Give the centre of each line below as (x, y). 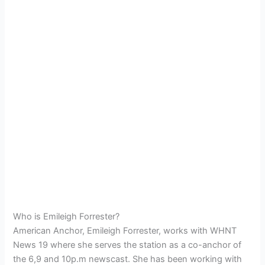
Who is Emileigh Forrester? (67, 216)
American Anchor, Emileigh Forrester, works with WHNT (125, 230)
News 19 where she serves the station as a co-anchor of (127, 245)
